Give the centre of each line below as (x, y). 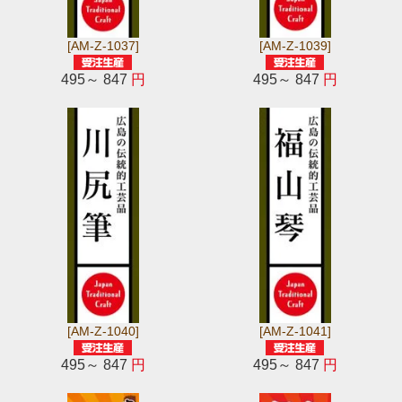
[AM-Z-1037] (103, 45)
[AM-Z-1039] (295, 45)
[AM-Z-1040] (103, 331)
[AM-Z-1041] (295, 331)
